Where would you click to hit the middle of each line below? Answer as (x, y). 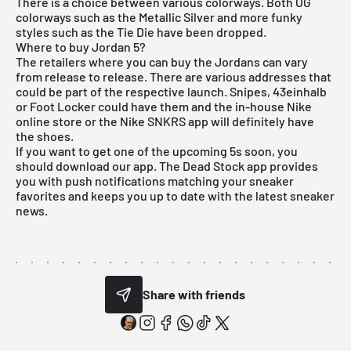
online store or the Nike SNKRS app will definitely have (165, 121)
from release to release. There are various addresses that (174, 76)
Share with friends (194, 295)
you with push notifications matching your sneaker (155, 180)
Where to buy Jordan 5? (81, 46)
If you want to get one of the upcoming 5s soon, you (157, 150)
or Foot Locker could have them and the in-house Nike (164, 106)
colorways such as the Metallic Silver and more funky (159, 16)
